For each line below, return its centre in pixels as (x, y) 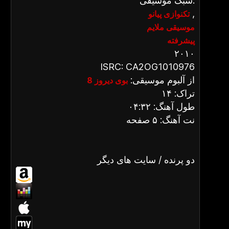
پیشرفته (181, 40)
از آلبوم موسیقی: (161, 80)
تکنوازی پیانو (169, 14)
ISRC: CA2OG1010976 (147, 67)
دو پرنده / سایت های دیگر (146, 160)
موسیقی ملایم (171, 27)
